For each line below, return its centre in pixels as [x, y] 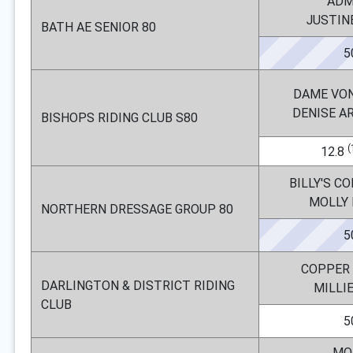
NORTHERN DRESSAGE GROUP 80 [137, 209]
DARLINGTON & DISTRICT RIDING [138, 285]
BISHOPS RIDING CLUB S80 [119, 117]
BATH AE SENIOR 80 [98, 27]
